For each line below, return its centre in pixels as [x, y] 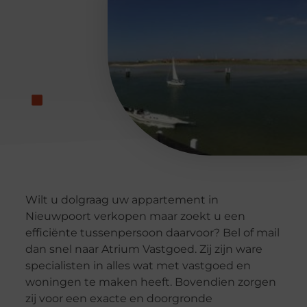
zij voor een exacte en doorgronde [119, 299]
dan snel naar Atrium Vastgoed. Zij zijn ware [144, 249]
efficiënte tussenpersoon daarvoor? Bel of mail [152, 233]
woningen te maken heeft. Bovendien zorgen [150, 282]
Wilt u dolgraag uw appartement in [122, 200]
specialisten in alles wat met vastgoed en [138, 266]
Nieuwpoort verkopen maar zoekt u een [135, 217]
